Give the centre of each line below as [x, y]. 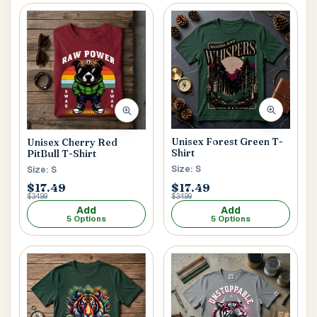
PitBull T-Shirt [62, 154]
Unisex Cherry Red [72, 143]
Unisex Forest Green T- [227, 142]
